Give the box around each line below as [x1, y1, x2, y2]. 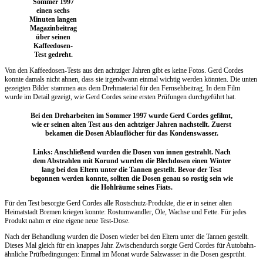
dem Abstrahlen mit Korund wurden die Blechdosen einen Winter [32, 156, 231, 165]
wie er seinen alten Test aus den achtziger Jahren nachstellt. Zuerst [32, 120, 231, 129]
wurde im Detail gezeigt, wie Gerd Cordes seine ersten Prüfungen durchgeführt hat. [5, 92, 236, 101]
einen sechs [36, 6, 70, 15]
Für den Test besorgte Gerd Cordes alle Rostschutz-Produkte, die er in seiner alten [5, 198, 232, 207]
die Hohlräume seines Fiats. [90, 183, 173, 191]
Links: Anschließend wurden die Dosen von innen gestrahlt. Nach [32, 147, 231, 156]
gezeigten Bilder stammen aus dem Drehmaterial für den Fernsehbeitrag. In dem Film [5, 83, 240, 92]
